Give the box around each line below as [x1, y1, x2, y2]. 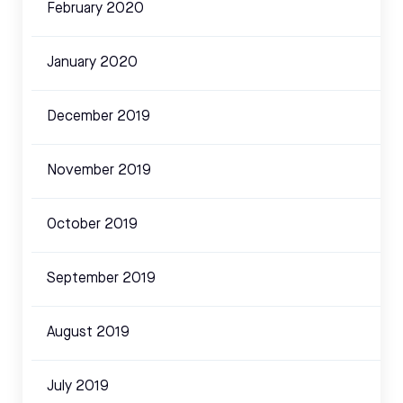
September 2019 [47, 271, 156, 286]
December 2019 [47, 109, 150, 124]
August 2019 [47, 325, 130, 340]
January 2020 [47, 55, 138, 70]
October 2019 [47, 217, 138, 232]
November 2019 [47, 163, 151, 178]
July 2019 [47, 379, 109, 394]
